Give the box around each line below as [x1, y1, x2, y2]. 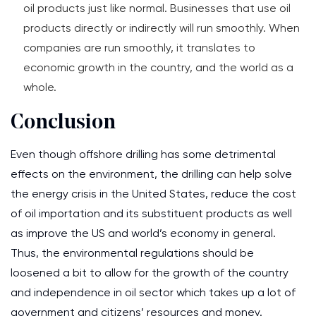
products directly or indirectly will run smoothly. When [23, 21, 300, 35]
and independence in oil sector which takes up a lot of [11, 286, 296, 299]
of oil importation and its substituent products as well [11, 207, 292, 220]
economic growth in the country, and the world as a [23, 61, 293, 74]
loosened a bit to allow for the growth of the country [11, 266, 288, 279]
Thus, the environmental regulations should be [11, 246, 254, 260]
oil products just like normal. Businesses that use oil [23, 1, 291, 15]
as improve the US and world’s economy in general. [11, 226, 276, 240]
